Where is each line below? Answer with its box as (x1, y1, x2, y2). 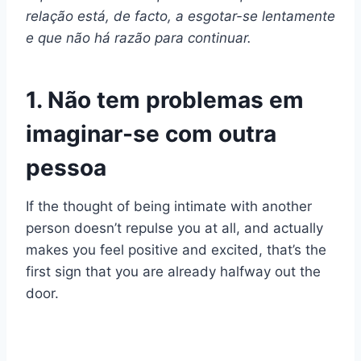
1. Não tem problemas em (26, 86, 304, 114)
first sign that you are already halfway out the (26, 263, 321, 280)
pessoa (26, 154, 106, 182)
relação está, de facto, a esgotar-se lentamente (26, 8, 335, 25)
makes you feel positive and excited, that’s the (26, 242, 326, 259)
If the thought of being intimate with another (26, 198, 312, 215)
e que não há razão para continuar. (26, 30, 251, 47)
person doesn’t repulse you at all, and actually (26, 220, 323, 237)
